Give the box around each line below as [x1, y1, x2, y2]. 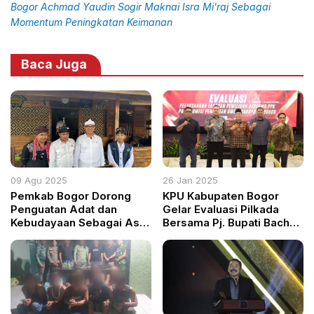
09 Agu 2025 [11, 175, 67, 186]
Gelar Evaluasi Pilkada [163, 203, 280, 217]
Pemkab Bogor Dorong [11, 189, 131, 203]
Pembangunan [11, 229, 86, 243]
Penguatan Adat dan [11, 203, 117, 217]
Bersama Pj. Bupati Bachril [163, 216, 300, 230]
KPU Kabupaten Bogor [163, 189, 280, 203]
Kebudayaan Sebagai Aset [11, 216, 150, 230]
